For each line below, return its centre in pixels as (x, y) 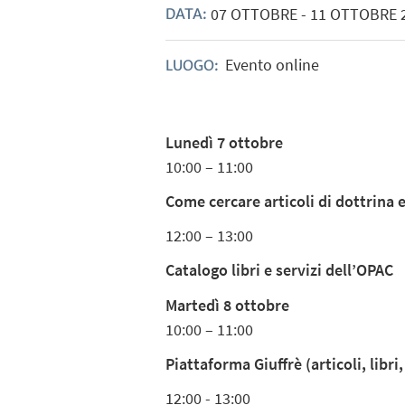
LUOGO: (194, 65)
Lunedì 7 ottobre (225, 142)
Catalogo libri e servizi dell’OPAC (280, 270)
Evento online (272, 64)
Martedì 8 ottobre (228, 305)
